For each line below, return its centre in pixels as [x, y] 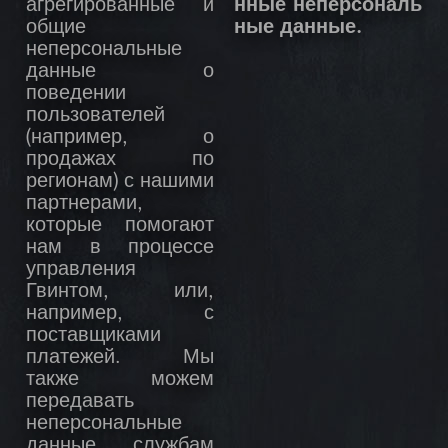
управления [81, 270]
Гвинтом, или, [120, 292]
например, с [120, 314]
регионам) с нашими [120, 182]
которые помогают [120, 226]
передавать [80, 402]
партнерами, [84, 204]
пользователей [95, 116]
